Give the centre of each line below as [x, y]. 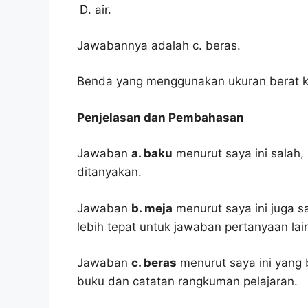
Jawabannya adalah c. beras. [159, 45]
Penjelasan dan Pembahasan [161, 117]
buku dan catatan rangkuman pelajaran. [187, 282]
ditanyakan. [109, 172]
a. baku [152, 154]
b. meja [152, 208]
